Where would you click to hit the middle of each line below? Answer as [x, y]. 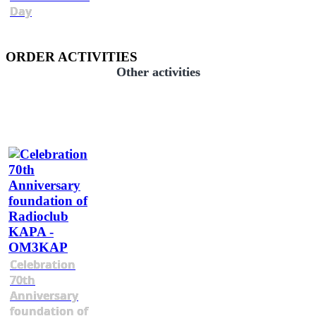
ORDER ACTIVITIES [72, 56]
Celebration [43, 264]
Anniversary [44, 295]
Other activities [158, 72]
